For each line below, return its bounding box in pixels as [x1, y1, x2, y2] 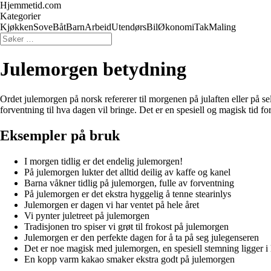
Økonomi [158, 22, 194, 32]
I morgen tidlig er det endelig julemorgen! [24, 155, 183, 166]
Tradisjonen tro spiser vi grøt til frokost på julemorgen [24, 221, 229, 232]
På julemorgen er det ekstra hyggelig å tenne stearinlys [24, 188, 231, 199]
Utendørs [111, 22, 146, 32]
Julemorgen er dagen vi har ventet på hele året [24, 199, 199, 210]
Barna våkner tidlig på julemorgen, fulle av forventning [24, 177, 234, 188]
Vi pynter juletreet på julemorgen [24, 210, 149, 221]
